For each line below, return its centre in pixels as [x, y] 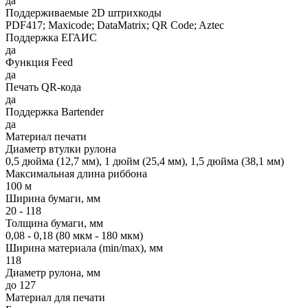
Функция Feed [39, 62]
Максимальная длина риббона [76, 173]
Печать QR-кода [43, 87]
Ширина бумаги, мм [53, 198]
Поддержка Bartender [55, 111]
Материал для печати [55, 297]
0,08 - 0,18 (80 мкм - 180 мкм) [74, 235]
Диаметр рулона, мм [53, 272]
